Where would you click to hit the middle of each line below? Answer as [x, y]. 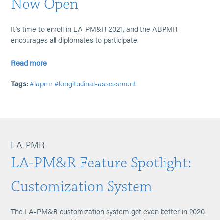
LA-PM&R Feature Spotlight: [101, 163]
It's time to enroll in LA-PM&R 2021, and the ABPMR [95, 29]
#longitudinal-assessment [96, 83]
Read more [29, 63]
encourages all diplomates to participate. [75, 40]
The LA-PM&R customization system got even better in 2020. [109, 211]
